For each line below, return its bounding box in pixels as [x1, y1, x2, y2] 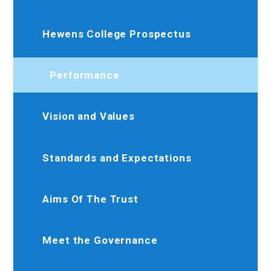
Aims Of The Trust [42, 192, 139, 205]
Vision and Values [42, 110, 135, 123]
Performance [50, 69, 120, 82]
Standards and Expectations [42, 151, 192, 164]
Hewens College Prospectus [42, 27, 191, 40]
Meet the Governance [42, 234, 158, 247]
